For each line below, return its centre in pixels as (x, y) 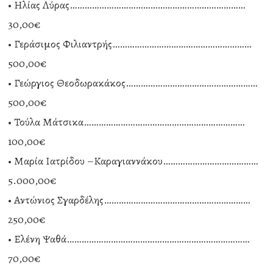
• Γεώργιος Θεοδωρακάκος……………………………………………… (133, 83)
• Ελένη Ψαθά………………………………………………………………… (129, 239)
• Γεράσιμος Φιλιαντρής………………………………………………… (130, 44)
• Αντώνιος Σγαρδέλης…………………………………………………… (129, 200)
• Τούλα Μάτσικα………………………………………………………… (126, 122)
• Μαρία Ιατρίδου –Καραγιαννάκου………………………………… (133, 161)
